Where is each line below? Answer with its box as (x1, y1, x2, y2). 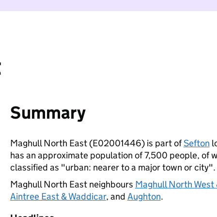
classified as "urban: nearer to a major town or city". (10, 162, 216, 173)
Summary (10, 102, 86, 124)
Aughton (127, 191, 161, 202)
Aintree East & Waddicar (10, 191, 106, 202)
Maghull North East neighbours (10, 179, 135, 190)
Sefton (183, 138, 210, 149)
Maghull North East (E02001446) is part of (10, 138, 184, 149)
